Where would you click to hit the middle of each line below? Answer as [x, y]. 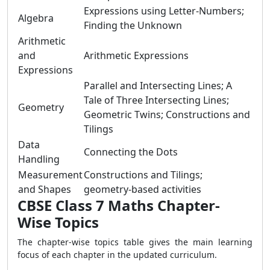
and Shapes [45, 189]
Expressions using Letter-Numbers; [164, 11]
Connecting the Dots [131, 152]
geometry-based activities [143, 189]
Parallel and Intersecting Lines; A [158, 86]
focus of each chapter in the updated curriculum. [117, 255]
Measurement [50, 175]
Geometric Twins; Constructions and [167, 115]
